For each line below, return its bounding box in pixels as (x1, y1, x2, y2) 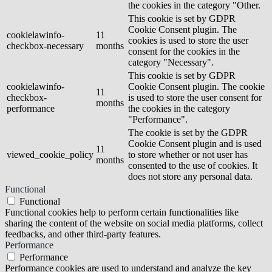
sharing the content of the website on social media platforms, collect (5, 218, 263, 229)
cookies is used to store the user (128, 35, 248, 46)
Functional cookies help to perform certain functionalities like (5, 207, 239, 218)
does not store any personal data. (128, 171, 253, 182)
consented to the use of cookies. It (128, 160, 257, 171)
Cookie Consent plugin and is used (128, 138, 262, 149)
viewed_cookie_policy (7, 149, 93, 160)
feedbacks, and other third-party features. (5, 229, 161, 240)
